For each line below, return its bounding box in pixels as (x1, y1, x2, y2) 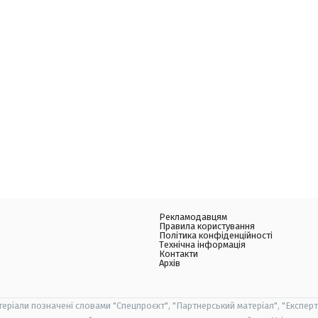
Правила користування (159, 221, 255, 231)
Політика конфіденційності (159, 230, 273, 241)
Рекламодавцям (159, 212, 227, 222)
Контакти (159, 248, 198, 259)
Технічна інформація (159, 239, 246, 250)
